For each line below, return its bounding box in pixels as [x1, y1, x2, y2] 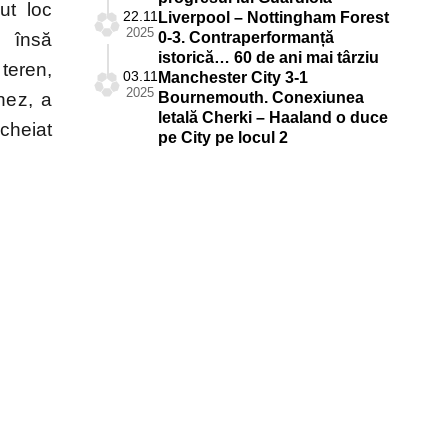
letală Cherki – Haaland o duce [157, 108, 388, 126]
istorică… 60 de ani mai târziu [157, 48, 379, 66]
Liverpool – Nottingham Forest [157, 8, 389, 26]
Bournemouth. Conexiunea [157, 88, 364, 106]
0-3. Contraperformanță [157, 28, 334, 46]
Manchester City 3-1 [157, 68, 308, 86]
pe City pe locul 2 [157, 128, 288, 146]
